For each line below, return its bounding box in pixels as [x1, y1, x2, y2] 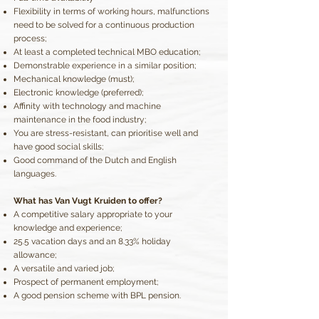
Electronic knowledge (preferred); [14, 88, 143, 98]
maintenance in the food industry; [14, 115, 146, 125]
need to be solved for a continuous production [14, 20, 194, 30]
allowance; [14, 250, 56, 260]
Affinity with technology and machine [14, 101, 161, 111]
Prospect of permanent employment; [14, 277, 158, 287]
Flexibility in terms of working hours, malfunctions [14, 6, 209, 16]
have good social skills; [14, 142, 103, 152]
